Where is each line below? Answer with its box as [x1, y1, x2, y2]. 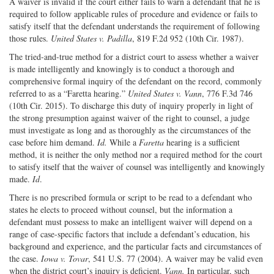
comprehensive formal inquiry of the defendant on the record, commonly [9, 75, 262, 87]
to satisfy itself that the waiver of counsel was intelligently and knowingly [9, 160, 265, 172]
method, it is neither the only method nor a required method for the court [9, 148, 262, 160]
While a [107, 136, 139, 148]
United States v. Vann [128, 87, 202, 99]
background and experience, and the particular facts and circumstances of [9, 240, 262, 252]
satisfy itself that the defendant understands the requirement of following [9, 20, 260, 32]
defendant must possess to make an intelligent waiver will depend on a [9, 215, 252, 228]
